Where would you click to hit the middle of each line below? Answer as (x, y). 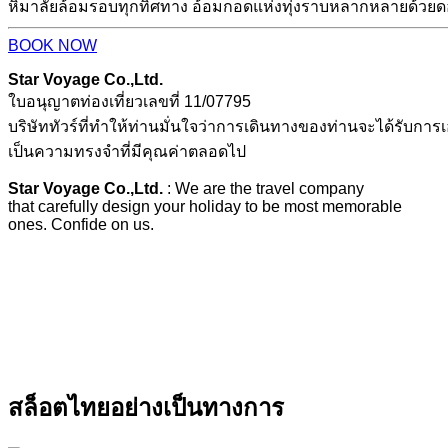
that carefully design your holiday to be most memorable (205, 206)
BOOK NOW (52, 45)
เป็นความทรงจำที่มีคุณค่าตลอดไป (127, 151)
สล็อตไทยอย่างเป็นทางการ (146, 407)
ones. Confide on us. (81, 224)
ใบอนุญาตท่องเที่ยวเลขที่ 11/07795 (129, 101)
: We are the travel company (263, 188)
